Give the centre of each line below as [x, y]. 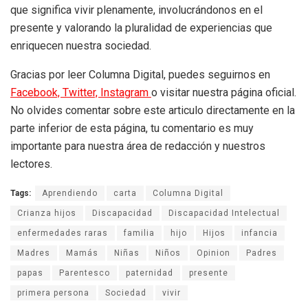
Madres [34, 253]
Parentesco [85, 273]
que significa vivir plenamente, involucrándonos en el [136, 10]
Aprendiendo [70, 194]
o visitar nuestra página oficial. [224, 93]
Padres [262, 253]
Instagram [126, 93]
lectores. [31, 164]
